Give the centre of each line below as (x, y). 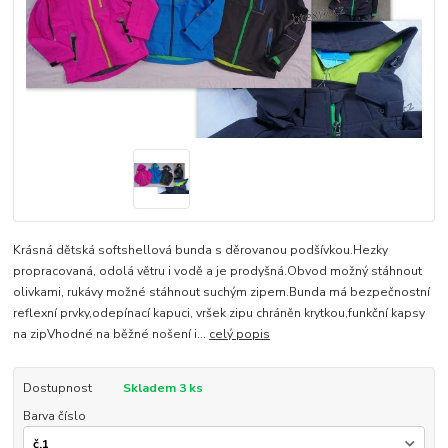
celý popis (240, 333)
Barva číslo (54, 415)
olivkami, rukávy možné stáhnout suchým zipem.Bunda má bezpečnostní (222, 291)
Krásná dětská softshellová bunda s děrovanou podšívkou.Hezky (201, 249)
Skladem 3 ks (162, 387)
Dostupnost (57, 387)
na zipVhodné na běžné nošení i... (111, 333)
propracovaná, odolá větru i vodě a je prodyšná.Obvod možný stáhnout (218, 270)
